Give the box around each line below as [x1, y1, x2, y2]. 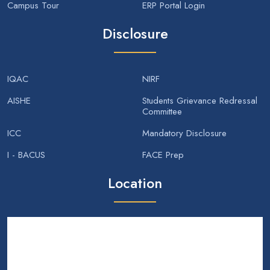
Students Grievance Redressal [142, 93, 257, 107]
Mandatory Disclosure [142, 126, 227, 140]
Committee [142, 104, 182, 118]
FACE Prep [142, 148, 184, 162]
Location [108, 172, 162, 193]
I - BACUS [7, 148, 45, 162]
